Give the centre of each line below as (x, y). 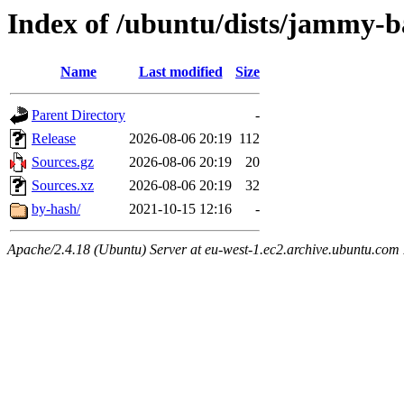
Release (54, 139)
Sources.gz (63, 162)
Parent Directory (78, 115)
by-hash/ (56, 209)
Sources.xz (63, 186)
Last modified (180, 72)
